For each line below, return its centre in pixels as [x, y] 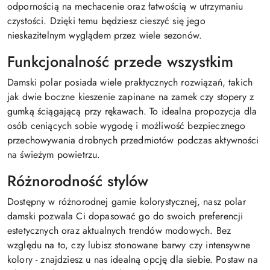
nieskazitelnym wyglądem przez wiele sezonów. [105, 35]
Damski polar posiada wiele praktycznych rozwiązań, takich [130, 82]
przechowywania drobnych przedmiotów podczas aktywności [133, 140]
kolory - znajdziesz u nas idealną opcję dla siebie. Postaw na [133, 259]
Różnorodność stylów [78, 181]
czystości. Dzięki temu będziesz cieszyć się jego [106, 21]
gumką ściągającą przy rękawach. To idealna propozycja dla [132, 111]
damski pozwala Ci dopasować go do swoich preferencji [125, 216]
